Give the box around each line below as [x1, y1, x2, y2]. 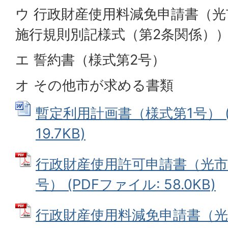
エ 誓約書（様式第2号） [15, 51, 165, 68]
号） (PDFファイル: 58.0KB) [36, 176, 216, 193]
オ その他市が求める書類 [15, 76, 174, 94]
